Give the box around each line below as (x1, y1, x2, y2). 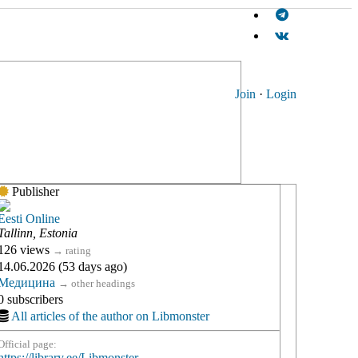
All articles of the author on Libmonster (11, 309, 209, 323)
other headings (71, 277, 135, 289)
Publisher (9, 185, 59, 198)
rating (66, 245, 91, 257)
